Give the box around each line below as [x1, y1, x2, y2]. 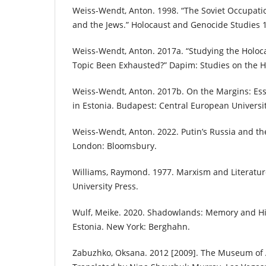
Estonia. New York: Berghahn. [72, 221, 190, 233]
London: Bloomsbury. [72, 140, 157, 152]
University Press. [72, 180, 138, 192]
